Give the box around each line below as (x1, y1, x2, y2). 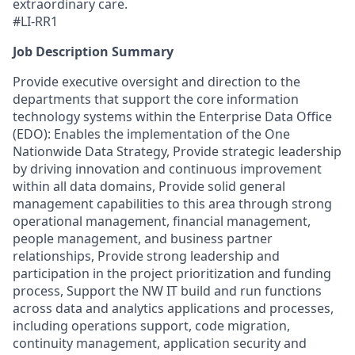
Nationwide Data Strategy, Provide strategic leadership (13, 143, 342, 160)
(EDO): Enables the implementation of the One (13, 125, 290, 143)
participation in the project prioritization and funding (13, 265, 331, 282)
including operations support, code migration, (13, 317, 290, 334)
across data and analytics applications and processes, (13, 300, 334, 317)
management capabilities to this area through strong (13, 195, 332, 212)
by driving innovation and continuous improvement (13, 160, 322, 177)
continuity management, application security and (13, 334, 307, 352)
